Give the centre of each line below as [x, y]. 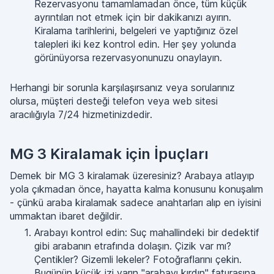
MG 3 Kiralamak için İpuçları [109, 154]
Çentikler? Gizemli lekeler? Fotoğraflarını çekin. [138, 259]
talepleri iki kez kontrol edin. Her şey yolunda [135, 44]
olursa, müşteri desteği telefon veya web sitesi [114, 101]
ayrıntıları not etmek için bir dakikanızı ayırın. [133, 17]
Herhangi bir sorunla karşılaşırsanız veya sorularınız [122, 87]
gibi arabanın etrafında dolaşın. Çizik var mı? [133, 246]
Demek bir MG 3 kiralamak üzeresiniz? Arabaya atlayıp [132, 176]
